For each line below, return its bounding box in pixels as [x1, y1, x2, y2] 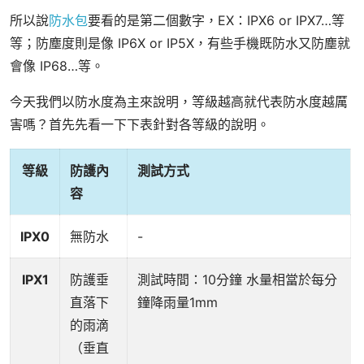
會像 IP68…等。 [10, 58, 104, 75]
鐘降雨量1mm [137, 294, 218, 311]
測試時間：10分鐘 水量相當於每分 [137, 271, 337, 288]
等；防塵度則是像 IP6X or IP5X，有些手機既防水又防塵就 [10, 35, 350, 52]
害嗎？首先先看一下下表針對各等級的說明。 [10, 116, 270, 133]
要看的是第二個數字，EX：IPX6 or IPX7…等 [88, 12, 344, 29]
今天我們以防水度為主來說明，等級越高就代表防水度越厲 [10, 93, 348, 110]
